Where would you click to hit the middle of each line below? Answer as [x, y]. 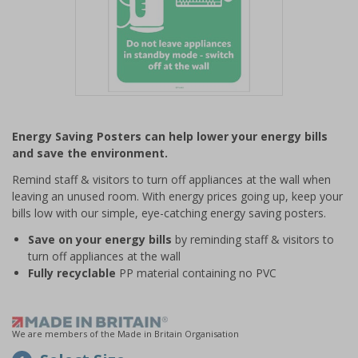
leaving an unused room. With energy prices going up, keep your [177, 196]
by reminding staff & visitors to [253, 239]
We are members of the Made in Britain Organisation [125, 334]
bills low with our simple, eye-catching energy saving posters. [169, 213]
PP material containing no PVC [196, 273]
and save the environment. [90, 153]
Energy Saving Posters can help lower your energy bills [170, 136]
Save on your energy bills [100, 239]
